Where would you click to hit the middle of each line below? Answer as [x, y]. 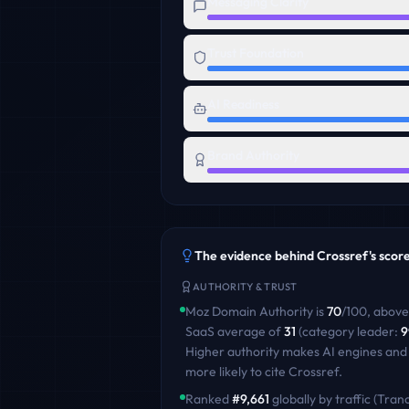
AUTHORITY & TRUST [245, 287]
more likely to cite [236, 372]
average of [249, 331]
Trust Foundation [256, 53]
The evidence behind [256, 256]
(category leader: [350, 331]
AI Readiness [243, 104]
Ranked [209, 399]
